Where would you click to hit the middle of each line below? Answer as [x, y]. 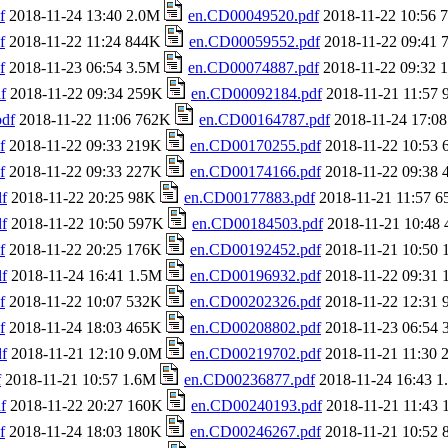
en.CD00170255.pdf [255, 145]
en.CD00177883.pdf [249, 197]
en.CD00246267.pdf [255, 431]
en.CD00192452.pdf [255, 249]
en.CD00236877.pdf [249, 379]
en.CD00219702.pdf [255, 353]
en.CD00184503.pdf [257, 223]
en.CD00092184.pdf [256, 93]
